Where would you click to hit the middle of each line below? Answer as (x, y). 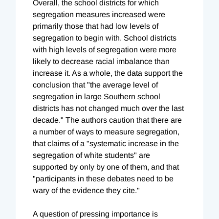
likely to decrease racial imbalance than (101, 61)
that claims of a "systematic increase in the (106, 143)
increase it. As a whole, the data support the (108, 73)
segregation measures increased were (99, 14)
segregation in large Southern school (97, 96)
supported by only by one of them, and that (106, 167)
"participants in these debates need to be (103, 178)
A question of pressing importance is (95, 214)
